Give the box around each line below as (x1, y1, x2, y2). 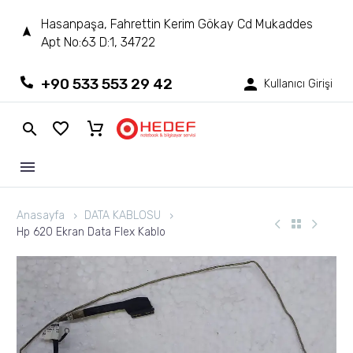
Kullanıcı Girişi (264, 77, 333, 91)
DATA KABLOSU (84, 209, 161, 223)
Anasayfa (17, 209, 65, 223)
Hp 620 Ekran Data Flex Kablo (17, 225, 165, 240)
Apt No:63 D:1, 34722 (41, 35, 155, 50)
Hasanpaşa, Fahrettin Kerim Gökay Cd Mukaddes (41, 17, 313, 32)
